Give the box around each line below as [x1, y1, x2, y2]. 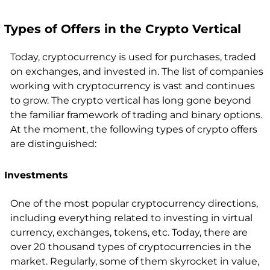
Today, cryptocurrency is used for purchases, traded [10, 51, 256, 63]
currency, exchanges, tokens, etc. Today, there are [10, 227, 248, 239]
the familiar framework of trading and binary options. [10, 109, 262, 121]
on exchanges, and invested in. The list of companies [10, 66, 263, 78]
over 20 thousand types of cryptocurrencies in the [10, 241, 251, 253]
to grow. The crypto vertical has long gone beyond [10, 95, 251, 107]
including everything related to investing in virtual [10, 212, 253, 224]
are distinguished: [10, 138, 96, 150]
